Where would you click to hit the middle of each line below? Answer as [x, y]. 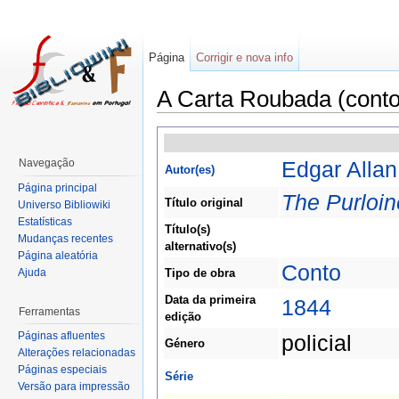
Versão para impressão [74, 387]
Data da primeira [210, 300]
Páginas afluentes [61, 336]
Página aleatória [58, 255]
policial [317, 343]
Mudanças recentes [65, 238]
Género [185, 344]
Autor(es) [190, 170]
